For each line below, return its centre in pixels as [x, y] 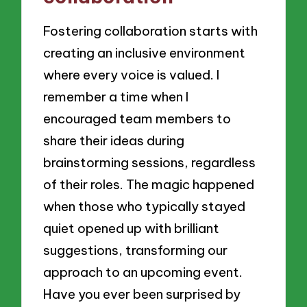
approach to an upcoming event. [143, 272]
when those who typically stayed [145, 207]
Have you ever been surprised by [142, 294]
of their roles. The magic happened [149, 185]
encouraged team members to [137, 119]
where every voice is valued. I [132, 75]
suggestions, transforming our [136, 250]
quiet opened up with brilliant [132, 229]
